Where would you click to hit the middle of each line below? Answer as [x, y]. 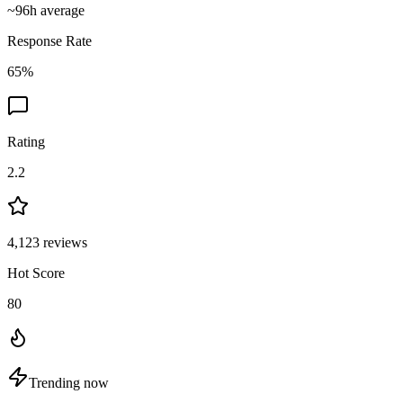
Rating [26, 141]
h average [57, 10]
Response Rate [49, 40]
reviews [63, 242]
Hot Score [36, 273]
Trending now [69, 382]
